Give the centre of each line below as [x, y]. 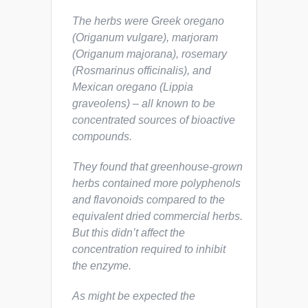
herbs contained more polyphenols [156, 183]
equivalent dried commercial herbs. [157, 216]
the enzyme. [102, 266]
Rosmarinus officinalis [130, 70]
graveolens [99, 103]
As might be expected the [134, 296]
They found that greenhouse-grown [157, 167]
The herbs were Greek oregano [148, 21]
